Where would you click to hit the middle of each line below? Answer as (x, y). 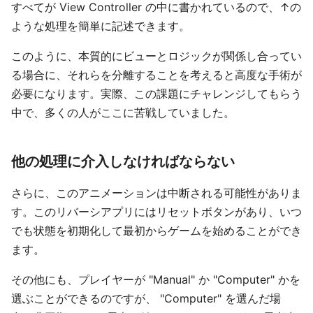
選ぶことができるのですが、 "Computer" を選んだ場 (146, 298)
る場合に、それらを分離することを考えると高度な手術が (156, 75)
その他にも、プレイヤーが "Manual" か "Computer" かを (156, 279)
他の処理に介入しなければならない (123, 161)
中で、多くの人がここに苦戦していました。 (123, 112)
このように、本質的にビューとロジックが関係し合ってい (156, 56)
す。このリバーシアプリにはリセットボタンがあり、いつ (156, 212)
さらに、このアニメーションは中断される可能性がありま (156, 193)
